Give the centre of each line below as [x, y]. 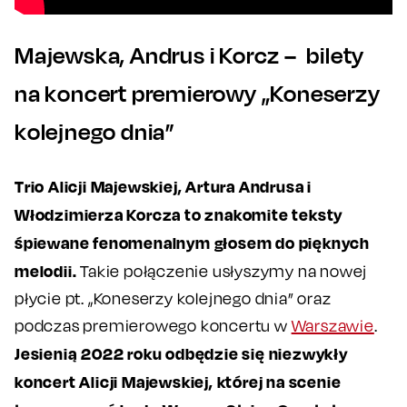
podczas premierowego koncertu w [153, 325]
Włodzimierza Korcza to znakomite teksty [179, 214]
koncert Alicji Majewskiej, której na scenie [178, 381]
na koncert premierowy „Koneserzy [198, 93]
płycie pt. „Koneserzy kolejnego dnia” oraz [173, 298]
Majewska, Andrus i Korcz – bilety [190, 55]
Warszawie [333, 325]
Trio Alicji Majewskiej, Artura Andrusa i [163, 186]
